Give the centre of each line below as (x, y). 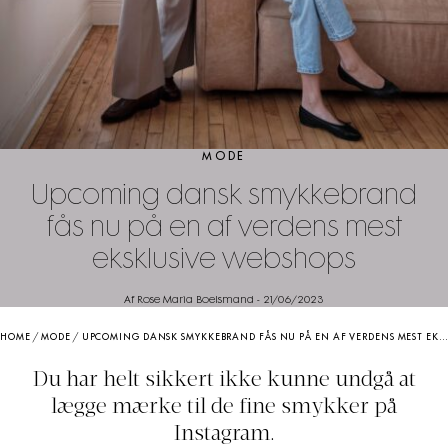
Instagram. (224, 434)
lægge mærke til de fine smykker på (224, 407)
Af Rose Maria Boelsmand (189, 299)
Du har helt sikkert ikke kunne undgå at (224, 380)
